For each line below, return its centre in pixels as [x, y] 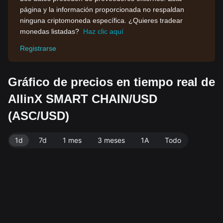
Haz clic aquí [103, 31]
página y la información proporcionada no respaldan [102, 9]
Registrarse [38, 48]
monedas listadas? [50, 31]
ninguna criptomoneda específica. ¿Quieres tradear [101, 20]
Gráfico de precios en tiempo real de [111, 82]
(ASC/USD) [39, 116]
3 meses [111, 140]
